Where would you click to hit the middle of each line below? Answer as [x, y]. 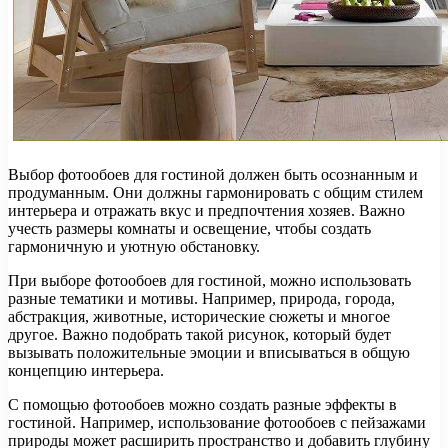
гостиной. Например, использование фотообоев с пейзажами [217, 423]
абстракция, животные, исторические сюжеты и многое [199, 317]
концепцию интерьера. [86, 371]
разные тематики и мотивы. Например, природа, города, [201, 299]
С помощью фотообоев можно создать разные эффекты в [202, 405]
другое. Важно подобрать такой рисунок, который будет [199, 335]
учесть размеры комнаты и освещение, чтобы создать [189, 229]
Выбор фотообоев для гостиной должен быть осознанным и [213, 175]
